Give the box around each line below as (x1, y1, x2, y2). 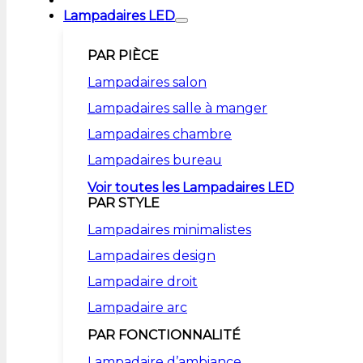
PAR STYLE (88, 195, 160, 211)
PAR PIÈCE (88, 48, 159, 63)
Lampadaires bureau (88, 152, 222, 168)
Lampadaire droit (88, 274, 198, 289)
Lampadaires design (88, 248, 216, 263)
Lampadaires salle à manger (88, 100, 267, 116)
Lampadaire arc (88, 300, 187, 315)
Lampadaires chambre (88, 126, 232, 142)
